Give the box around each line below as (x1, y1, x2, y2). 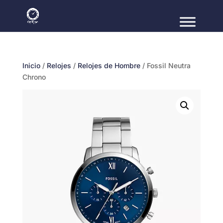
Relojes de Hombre (77, 61, 140, 70)
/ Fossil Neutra (140, 61, 191, 70)
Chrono (22, 73, 46, 81)
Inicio (22, 61, 40, 70)
